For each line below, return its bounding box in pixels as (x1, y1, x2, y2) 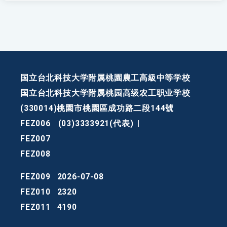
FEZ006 (20, 119, 51, 129)
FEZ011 (20, 202, 51, 212)
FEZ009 (20, 172, 51, 182)
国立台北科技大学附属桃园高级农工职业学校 (20, 88, 191, 98)
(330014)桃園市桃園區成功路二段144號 (20, 103, 174, 113)
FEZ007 (20, 134, 51, 144)
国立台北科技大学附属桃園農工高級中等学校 (20, 73, 191, 83)
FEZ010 (20, 187, 51, 197)
